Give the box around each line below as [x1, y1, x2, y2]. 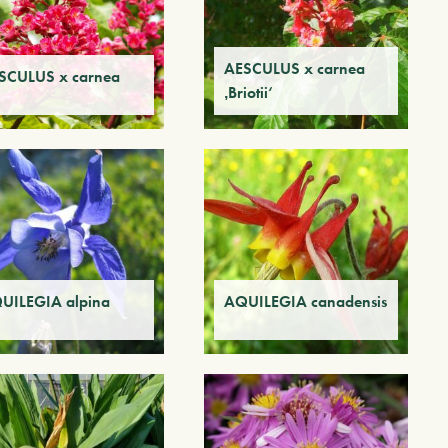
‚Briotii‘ [223, 82, 273, 104]
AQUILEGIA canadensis [223, 290, 387, 312]
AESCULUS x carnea [223, 58, 365, 80]
